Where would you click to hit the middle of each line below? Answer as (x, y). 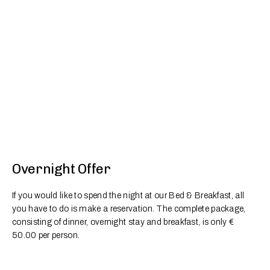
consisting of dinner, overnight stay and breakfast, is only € (123, 222)
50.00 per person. (46, 236)
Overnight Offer (61, 169)
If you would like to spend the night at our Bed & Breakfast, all (128, 196)
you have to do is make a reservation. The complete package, (129, 209)
